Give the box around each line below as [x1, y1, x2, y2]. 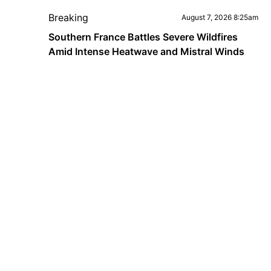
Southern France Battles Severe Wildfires [48, 31, 238, 43]
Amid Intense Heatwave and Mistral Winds [48, 45, 244, 57]
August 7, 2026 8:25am [181, 13, 258, 22]
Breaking [48, 11, 88, 24]
